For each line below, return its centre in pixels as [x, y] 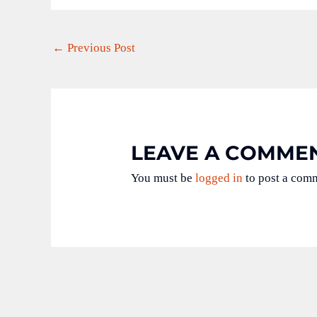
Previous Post [100, 47]
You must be [163, 178]
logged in [219, 178]
